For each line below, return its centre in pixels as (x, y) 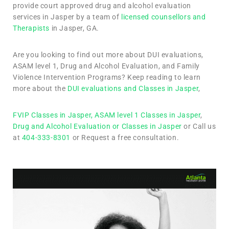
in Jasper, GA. (74, 28)
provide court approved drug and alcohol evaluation (102, 5)
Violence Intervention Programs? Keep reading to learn (107, 77)
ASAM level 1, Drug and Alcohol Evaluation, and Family (106, 66)
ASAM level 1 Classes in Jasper (148, 115)
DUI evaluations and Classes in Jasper (133, 88)
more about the (40, 88)
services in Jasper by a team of (67, 17)
